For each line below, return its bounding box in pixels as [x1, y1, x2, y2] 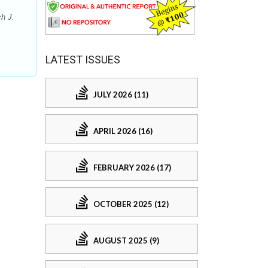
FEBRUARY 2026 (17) [93, 162, 171, 172]
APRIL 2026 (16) [93, 126, 153, 136]
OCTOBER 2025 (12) [93, 199, 169, 209]
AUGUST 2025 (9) [93, 235, 159, 245]
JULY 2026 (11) [93, 89, 148, 99]
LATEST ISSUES [45, 53, 120, 66]
